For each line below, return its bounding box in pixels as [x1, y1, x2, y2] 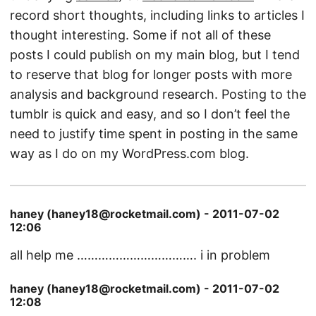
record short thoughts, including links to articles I [10, 8, 305, 23]
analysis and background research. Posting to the [10, 87, 306, 102]
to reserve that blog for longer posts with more [10, 67, 292, 82]
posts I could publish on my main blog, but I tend [10, 47, 300, 62]
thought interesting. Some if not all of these [10, 28, 271, 42]
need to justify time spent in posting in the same [10, 126, 298, 141]
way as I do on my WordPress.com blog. [10, 146, 249, 161]
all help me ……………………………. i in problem [10, 248, 270, 262]
